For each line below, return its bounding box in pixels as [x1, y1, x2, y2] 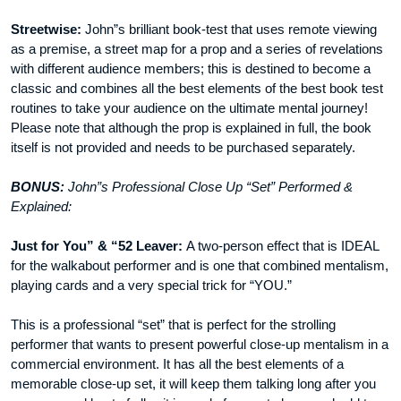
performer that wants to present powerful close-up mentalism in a [11, 337, 388, 353]
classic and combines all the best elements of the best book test [11, 81, 383, 97]
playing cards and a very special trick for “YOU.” [11, 277, 292, 294]
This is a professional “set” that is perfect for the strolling [11, 317, 336, 333]
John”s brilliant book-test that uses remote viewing [85, 21, 377, 38]
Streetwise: [11, 21, 85, 38]
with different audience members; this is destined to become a [11, 61, 371, 77]
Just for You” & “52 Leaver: [11, 238, 186, 254]
